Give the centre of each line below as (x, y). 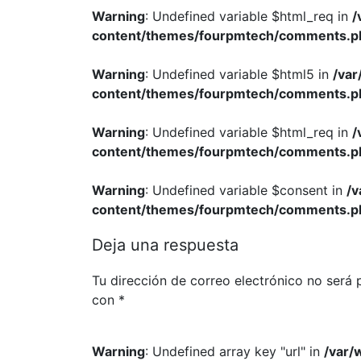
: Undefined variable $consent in (246, 190)
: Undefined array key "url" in (234, 351)
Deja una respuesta (165, 245)
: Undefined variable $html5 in (239, 74)
